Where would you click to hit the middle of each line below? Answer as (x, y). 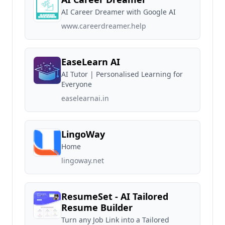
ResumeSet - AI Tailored (115, 196)
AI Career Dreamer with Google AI (119, 12)
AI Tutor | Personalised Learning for (122, 74)
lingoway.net (83, 160)
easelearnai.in (85, 98)
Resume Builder (97, 207)
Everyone (77, 84)
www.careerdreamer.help (104, 26)
